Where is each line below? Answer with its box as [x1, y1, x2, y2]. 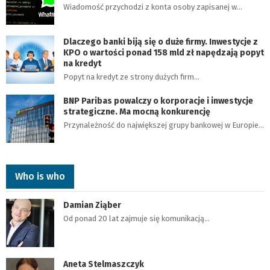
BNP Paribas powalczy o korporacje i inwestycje [63, 96, 253, 106]
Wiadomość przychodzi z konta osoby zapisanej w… [63, 2, 242, 11]
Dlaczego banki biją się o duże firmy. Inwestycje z [63, 37, 258, 47]
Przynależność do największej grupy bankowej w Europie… [63, 121, 264, 130]
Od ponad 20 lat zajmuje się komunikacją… [63, 214, 210, 223]
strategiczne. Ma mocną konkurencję [63, 107, 210, 117]
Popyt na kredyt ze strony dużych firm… [63, 72, 199, 81]
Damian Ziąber [63, 200, 121, 210]
